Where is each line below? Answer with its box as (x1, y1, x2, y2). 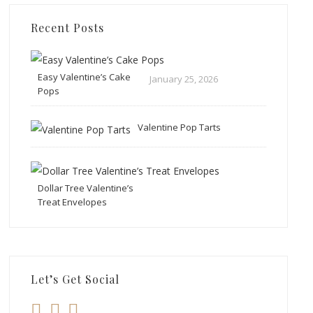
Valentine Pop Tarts (138, 120, 221, 133)
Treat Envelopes (38, 195, 108, 208)
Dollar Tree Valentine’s (38, 181, 134, 194)
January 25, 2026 (150, 72, 219, 85)
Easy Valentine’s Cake (38, 70, 131, 83)
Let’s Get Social (31, 271, 120, 286)
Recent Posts (31, 20, 105, 35)
